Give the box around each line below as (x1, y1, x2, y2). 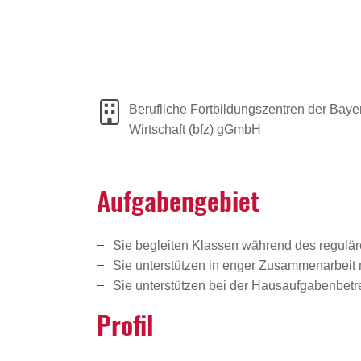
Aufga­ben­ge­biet (97, 181, 259, 220)
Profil (97, 305, 153, 344)
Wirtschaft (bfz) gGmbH (129, 122, 261, 137)
